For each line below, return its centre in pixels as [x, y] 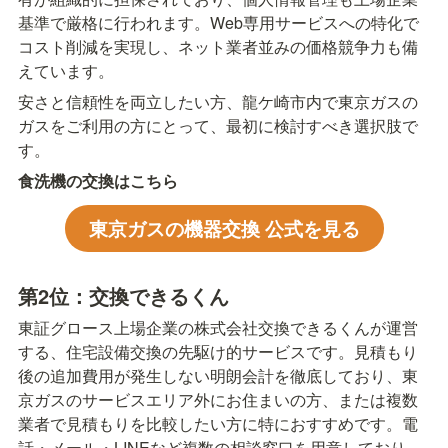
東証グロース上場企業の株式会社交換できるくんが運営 [218, 327]
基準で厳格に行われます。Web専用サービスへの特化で [218, 22]
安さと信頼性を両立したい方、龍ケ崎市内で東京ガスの [218, 101]
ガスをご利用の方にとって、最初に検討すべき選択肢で [218, 125]
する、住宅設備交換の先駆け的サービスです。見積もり [218, 351]
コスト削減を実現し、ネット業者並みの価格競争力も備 [218, 46]
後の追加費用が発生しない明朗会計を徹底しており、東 [218, 375]
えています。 [66, 70]
